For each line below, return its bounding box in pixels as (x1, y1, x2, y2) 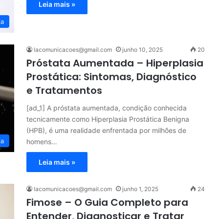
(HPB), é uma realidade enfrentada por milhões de (26, 126, 186, 134)
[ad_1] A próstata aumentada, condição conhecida (26, 104, 187, 112)
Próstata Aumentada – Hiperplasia (26, 56, 203, 70)
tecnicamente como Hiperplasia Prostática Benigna (26, 115, 189, 123)
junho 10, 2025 (122, 46, 163, 53)
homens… (26, 137, 57, 146)
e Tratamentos (26, 84, 102, 97)
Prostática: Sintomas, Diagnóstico (26, 70, 197, 84)
